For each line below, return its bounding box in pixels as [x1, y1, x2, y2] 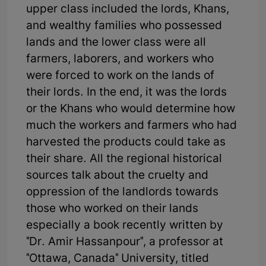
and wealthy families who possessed [26, 18, 222, 34]
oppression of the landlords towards [26, 185, 218, 200]
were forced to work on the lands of [26, 68, 214, 84]
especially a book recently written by [26, 218, 223, 233]
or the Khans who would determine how [26, 102, 235, 117]
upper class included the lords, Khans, [26, 2, 229, 17]
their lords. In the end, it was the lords [26, 85, 227, 100]
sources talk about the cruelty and [26, 168, 208, 183]
